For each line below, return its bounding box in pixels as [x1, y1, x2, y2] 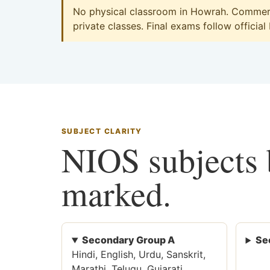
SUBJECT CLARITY [61, 127, 142, 136]
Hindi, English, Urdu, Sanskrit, [72, 248, 206, 261]
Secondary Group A [81, 234, 175, 246]
